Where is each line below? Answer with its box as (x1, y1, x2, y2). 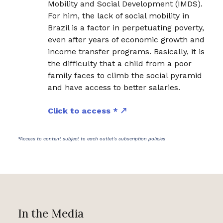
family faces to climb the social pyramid (48, 70, 203, 80)
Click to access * (48, 106, 121, 115)
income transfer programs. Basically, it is (48, 46, 205, 56)
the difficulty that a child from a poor (48, 58, 192, 68)
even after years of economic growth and (48, 34, 205, 44)
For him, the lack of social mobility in (48, 10, 190, 20)
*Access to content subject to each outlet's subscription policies (17, 135, 165, 141)
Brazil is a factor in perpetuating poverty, (48, 22, 205, 32)
